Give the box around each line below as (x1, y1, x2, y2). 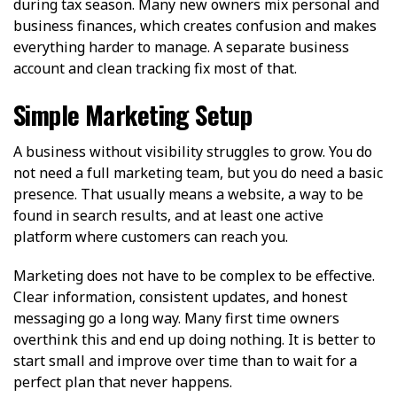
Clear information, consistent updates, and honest (13, 286, 347, 307)
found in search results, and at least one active (13, 205, 323, 225)
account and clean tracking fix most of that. (13, 58, 297, 78)
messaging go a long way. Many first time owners (13, 307, 339, 328)
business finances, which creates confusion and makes (13, 15, 377, 35)
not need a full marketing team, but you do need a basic (13, 162, 383, 183)
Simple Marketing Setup (13, 95, 253, 133)
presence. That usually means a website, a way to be (13, 183, 363, 204)
